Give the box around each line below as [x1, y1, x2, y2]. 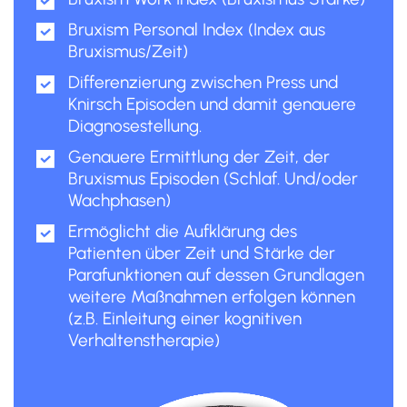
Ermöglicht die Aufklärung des [68, 220, 297, 242]
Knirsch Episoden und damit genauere [68, 93, 356, 114]
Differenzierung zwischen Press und [68, 71, 338, 93]
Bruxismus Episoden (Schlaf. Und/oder [68, 167, 358, 189]
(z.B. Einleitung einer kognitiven [68, 307, 302, 329]
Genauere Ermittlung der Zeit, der [68, 145, 330, 167]
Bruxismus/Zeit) [68, 40, 188, 62]
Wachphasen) [68, 189, 171, 211]
